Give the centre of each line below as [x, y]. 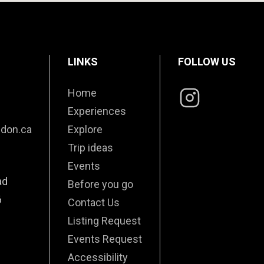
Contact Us [94, 203]
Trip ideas [90, 148]
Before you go [100, 184]
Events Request [105, 239]
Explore [85, 130]
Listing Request [104, 221]
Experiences [97, 111]
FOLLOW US [207, 61]
